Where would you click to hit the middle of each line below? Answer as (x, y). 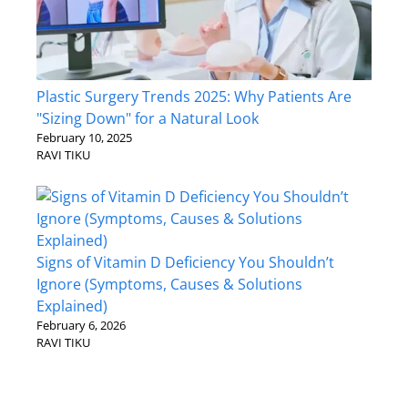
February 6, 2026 (81, 326)
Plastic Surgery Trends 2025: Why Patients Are (194, 97)
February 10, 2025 (84, 138)
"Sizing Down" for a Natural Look (148, 119)
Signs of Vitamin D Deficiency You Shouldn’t (185, 263)
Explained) (72, 306)
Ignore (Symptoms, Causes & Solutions (169, 285)
